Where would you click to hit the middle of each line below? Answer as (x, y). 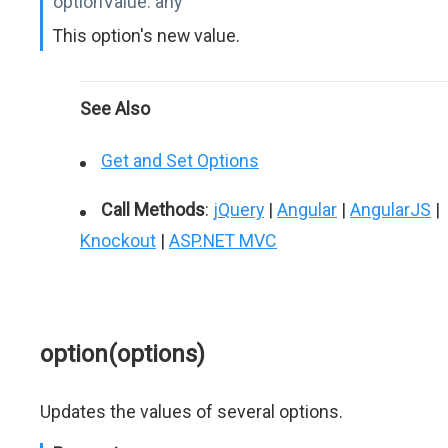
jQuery (238, 209)
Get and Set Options (180, 160)
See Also (115, 108)
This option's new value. (146, 35)
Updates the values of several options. (191, 411)
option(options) (122, 354)
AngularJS (390, 209)
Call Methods (153, 209)
